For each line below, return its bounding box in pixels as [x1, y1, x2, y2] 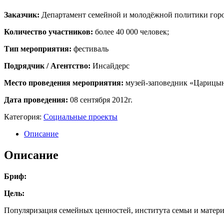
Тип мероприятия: [4, 44, 73, 53]
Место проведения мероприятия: [4, 78, 125, 87]
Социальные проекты [43, 112, 117, 121]
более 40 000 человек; [95, 27, 169, 36]
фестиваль [73, 44, 108, 53]
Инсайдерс [90, 61, 129, 70]
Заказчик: [4, 10, 41, 19]
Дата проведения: [4, 95, 70, 104]
